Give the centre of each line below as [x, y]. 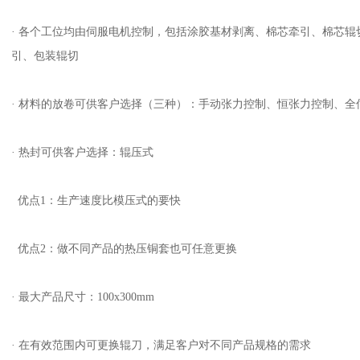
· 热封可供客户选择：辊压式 [82, 152]
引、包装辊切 [45, 56]
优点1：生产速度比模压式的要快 [96, 200]
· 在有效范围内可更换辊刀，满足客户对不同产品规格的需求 [161, 345]
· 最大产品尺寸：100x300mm [83, 297]
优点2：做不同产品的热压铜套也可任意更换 [124, 249]
